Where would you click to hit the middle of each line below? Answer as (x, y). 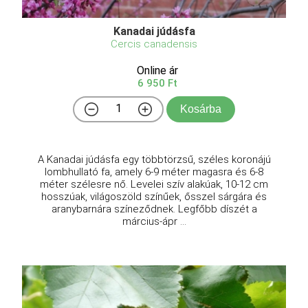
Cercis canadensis (154, 44)
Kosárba (201, 109)
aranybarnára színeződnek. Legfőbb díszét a (154, 209)
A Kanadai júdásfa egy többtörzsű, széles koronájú (154, 160)
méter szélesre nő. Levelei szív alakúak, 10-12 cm (154, 185)
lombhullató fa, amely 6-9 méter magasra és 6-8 (154, 172)
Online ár (157, 71)
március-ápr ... (154, 222)
